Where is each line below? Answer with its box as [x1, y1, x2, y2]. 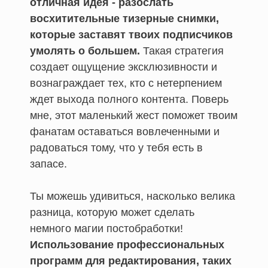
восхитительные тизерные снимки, [30, 12, 219, 25]
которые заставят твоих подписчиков [30, 28, 233, 41]
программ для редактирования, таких [30, 254, 232, 267]
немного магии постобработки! [30, 222, 183, 234]
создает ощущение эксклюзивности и [30, 60, 217, 73]
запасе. [30, 157, 67, 170]
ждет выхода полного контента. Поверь [30, 93, 229, 105]
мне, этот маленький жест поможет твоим [30, 109, 237, 121]
